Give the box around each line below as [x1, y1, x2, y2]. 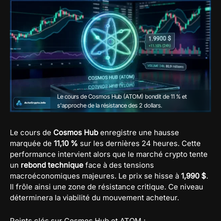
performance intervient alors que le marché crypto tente [10, 149, 208, 159]
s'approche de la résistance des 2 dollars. [57, 101, 162, 109]
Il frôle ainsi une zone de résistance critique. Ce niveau [10, 182, 203, 191]
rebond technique [21, 160, 83, 170]
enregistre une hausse [98, 127, 179, 137]
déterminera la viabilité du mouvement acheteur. [10, 192, 179, 202]
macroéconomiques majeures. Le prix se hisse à [10, 171, 181, 181]
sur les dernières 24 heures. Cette [78, 138, 201, 148]
